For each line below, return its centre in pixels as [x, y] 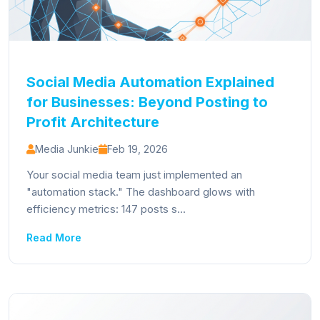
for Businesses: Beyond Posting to [147, 102]
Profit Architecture [93, 122]
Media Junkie [67, 149]
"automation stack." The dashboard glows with [141, 192]
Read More [54, 237]
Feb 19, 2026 [137, 149]
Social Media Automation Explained [150, 82]
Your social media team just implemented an [134, 175]
